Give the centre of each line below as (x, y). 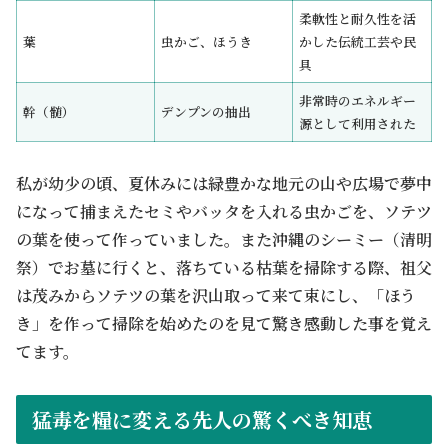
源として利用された (358, 123)
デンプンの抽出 (206, 111)
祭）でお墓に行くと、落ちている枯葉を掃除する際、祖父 (224, 268)
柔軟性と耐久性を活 (358, 18)
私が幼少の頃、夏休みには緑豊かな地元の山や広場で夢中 (224, 184)
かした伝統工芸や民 (358, 41)
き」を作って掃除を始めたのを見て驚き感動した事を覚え (224, 324)
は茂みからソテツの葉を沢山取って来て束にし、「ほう (216, 296)
